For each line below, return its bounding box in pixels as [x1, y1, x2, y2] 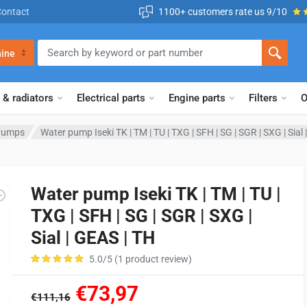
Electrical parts [77, 92, 145, 104]
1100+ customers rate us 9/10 [158, 6, 287, 17]
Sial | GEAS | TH [31, 228, 155, 248]
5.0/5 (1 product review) [89, 254, 192, 265]
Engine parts [169, 92, 225, 104]
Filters [249, 92, 278, 104]
